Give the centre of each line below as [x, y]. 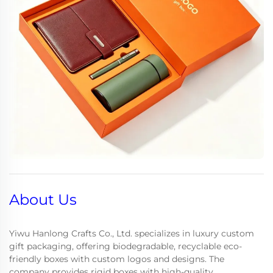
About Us [43, 199]
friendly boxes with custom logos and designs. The [117, 259]
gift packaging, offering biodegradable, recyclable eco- [126, 246]
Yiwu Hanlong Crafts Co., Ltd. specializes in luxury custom [132, 233]
